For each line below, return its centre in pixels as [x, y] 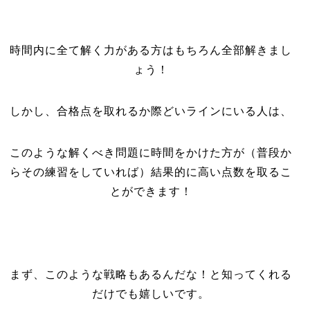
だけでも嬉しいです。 [151, 294]
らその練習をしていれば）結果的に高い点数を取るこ [151, 172]
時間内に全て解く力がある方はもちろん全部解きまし [151, 50]
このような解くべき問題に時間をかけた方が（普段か [151, 153]
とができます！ [151, 191]
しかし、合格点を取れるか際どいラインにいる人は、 [151, 111]
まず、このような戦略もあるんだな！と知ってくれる [151, 274]
